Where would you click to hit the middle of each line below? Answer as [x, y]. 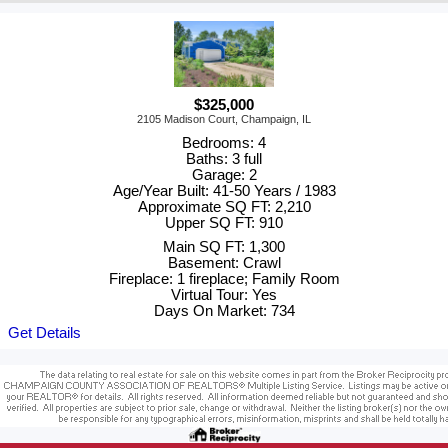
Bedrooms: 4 [224, 143]
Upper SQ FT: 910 [224, 223]
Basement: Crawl [224, 263]
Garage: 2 [224, 175]
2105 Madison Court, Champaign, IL [224, 119]
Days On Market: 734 [224, 311]
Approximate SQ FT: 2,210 [224, 207]
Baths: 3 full [224, 159]
